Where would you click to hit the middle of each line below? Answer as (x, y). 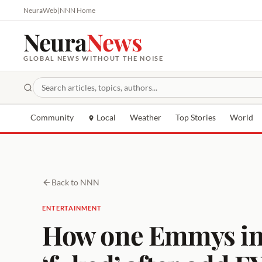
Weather (146, 118)
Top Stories (196, 118)
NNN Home (77, 10)
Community (52, 118)
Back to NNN (75, 182)
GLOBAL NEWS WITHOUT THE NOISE (94, 58)
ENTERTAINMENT (72, 208)
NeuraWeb (40, 10)
